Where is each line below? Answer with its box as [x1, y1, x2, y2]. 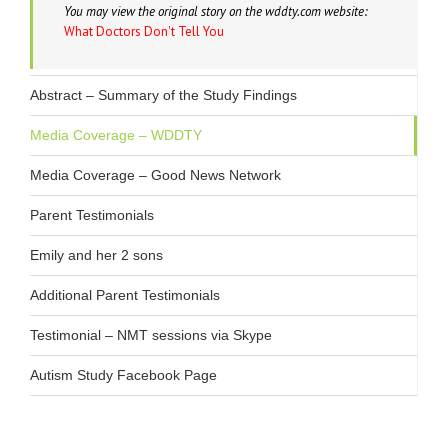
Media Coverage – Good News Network [30, 167, 281, 183]
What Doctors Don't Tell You [64, 23, 224, 40]
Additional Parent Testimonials [30, 287, 220, 303]
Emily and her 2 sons [30, 247, 163, 263]
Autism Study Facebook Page [30, 367, 217, 383]
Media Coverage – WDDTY [30, 127, 202, 143]
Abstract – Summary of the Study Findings [30, 87, 297, 103]
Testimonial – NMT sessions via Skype [30, 327, 272, 343]
